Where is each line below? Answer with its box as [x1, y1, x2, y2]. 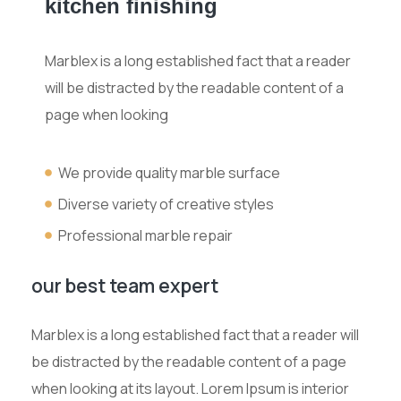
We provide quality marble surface [58, 163, 280, 183]
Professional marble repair [58, 226, 233, 245]
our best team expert [31, 272, 218, 298]
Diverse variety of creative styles [58, 194, 274, 214]
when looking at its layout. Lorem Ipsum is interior [31, 379, 349, 398]
